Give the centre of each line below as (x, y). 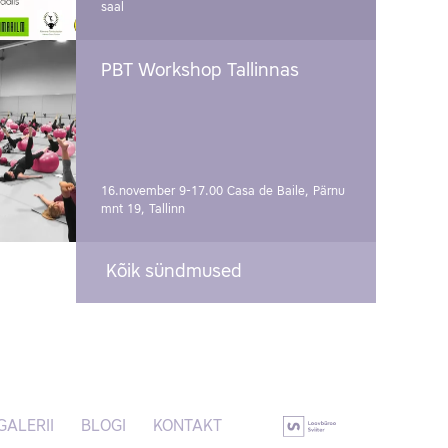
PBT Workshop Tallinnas (200, 70)
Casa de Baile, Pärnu (286, 191)
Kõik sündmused (174, 271)
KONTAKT (187, 426)
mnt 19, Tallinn (143, 209)
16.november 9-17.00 (164, 191)
